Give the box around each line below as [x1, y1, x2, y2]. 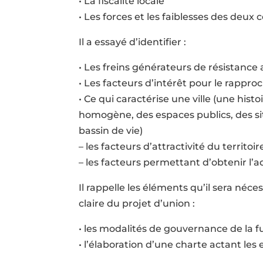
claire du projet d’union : [79, 197, 195, 209]
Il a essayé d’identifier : [79, 36, 187, 48]
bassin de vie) [79, 124, 143, 136]
